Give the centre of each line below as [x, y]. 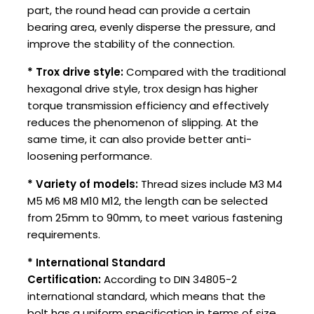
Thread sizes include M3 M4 [210, 184]
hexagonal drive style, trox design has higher [143, 89]
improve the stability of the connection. [131, 44]
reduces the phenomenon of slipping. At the [143, 123]
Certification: [64, 280]
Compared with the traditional [205, 72]
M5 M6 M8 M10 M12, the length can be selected [148, 201]
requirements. [64, 235]
